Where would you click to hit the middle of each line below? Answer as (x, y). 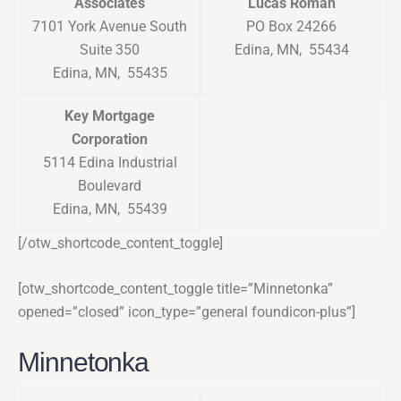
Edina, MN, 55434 (291, 50)
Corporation (110, 140)
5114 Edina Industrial (110, 163)
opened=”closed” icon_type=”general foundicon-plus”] (187, 312)
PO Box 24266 (291, 27)
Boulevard (110, 186)
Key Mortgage (110, 116)
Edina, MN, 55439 (110, 209)
